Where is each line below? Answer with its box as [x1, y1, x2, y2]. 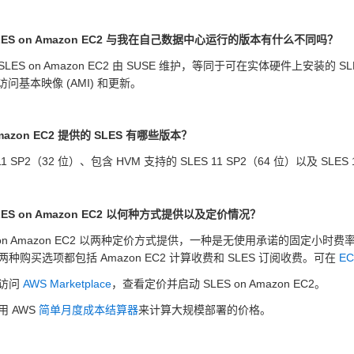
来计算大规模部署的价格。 [138, 303, 271, 317]
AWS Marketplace [23, 277, 111, 291]
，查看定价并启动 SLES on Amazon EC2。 [111, 277, 326, 291]
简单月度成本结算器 [39, 303, 138, 317]
